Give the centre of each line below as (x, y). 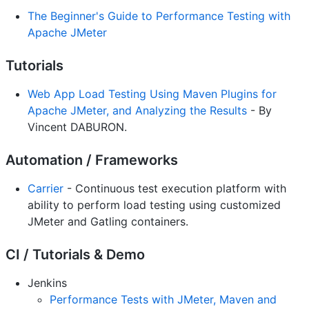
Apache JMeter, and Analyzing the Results (137, 111)
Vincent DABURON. (77, 127)
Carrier (46, 189)
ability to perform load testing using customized (154, 205)
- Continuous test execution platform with (175, 189)
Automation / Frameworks (92, 160)
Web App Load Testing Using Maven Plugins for (152, 94)
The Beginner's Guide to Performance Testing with (159, 16)
